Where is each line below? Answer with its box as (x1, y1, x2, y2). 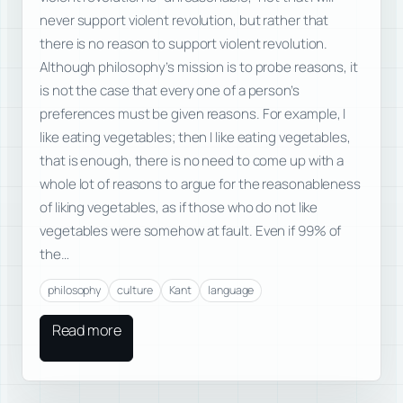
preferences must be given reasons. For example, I (40, 103, 346, 123)
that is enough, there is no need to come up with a (40, 150, 345, 170)
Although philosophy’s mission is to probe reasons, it (40, 57, 358, 76)
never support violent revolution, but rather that (40, 10, 329, 30)
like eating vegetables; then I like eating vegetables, (40, 127, 351, 147)
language (208, 282, 255, 299)
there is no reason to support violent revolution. (40, 33, 328, 53)
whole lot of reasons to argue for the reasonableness (40, 174, 361, 193)
